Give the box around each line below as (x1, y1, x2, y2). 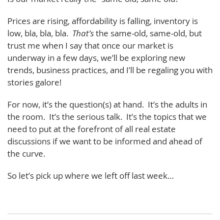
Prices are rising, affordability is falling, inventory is (7, 15, 198, 27)
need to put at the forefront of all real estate (7, 123, 176, 135)
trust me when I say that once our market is (7, 40, 173, 51)
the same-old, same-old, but (96, 27, 202, 39)
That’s (72, 27, 96, 39)
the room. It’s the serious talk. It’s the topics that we (7, 111, 207, 122)
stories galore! (7, 77, 61, 88)
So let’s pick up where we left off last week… (7, 170, 174, 181)
